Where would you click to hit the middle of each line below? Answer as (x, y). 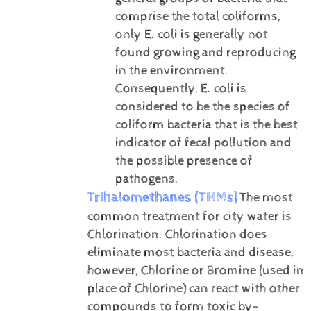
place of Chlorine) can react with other (193, 288)
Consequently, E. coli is (180, 89)
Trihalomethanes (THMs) (162, 197)
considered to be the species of (202, 107)
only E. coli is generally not (191, 34)
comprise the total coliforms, (197, 16)
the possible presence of (184, 161)
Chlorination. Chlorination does (177, 234)
